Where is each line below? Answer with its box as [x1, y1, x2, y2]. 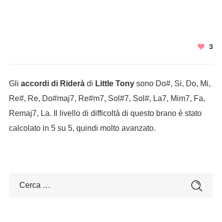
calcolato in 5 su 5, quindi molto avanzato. [8, 124, 156, 132]
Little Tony [95, 79, 134, 88]
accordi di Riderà [20, 79, 85, 88]
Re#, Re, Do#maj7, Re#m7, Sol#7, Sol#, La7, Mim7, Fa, [8, 94, 205, 103]
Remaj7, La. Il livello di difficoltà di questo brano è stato [8, 109, 202, 117]
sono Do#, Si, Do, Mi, [134, 79, 211, 88]
